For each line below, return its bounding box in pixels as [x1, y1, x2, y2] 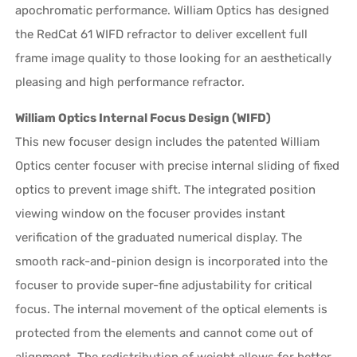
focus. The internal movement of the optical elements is [15, 301, 328, 316]
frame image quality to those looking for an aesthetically [15, 50, 332, 65]
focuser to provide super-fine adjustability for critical [15, 277, 313, 292]
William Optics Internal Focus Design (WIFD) [15, 110, 272, 125]
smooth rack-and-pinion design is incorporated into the [15, 253, 328, 269]
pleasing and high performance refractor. [15, 74, 245, 89]
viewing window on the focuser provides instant [15, 206, 286, 221]
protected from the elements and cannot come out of [15, 325, 314, 340]
